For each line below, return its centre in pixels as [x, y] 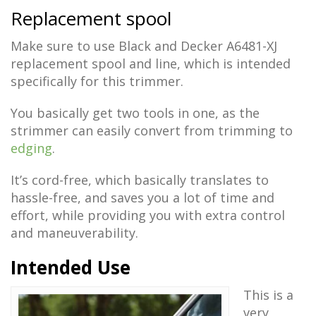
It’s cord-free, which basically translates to [140, 180]
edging [31, 148]
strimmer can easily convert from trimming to [152, 130]
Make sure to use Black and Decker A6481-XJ [144, 45]
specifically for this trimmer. [97, 81]
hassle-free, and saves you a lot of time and [142, 197]
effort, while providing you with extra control [148, 215]
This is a [268, 294]
